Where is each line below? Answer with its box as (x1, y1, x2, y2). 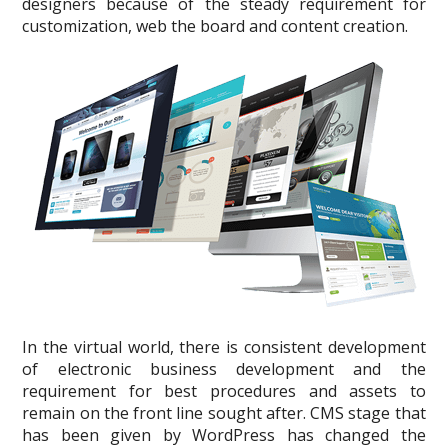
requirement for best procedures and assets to (22, 380, 426, 402)
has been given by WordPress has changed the (22, 424, 426, 446)
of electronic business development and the (22, 358, 426, 380)
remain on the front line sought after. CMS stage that (22, 402, 426, 424)
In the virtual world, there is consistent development (22, 336, 426, 358)
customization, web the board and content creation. (22, 15, 409, 37)
